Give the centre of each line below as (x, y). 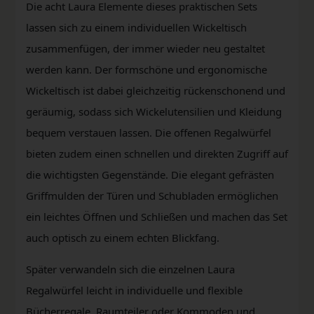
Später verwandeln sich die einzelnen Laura (130, 269)
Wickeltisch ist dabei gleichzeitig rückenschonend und (156, 90)
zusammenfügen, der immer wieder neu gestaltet (145, 48)
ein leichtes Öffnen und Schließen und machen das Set (157, 216)
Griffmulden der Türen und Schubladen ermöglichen (152, 195)
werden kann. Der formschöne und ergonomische (146, 69)
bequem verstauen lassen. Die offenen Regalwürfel (149, 132)
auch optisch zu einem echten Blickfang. (123, 237)
